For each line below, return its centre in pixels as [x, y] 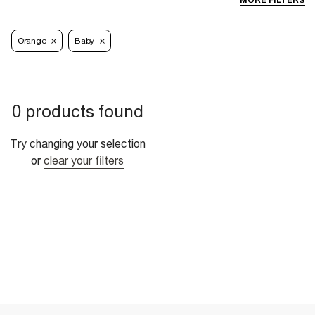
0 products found [77, 111]
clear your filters [84, 161]
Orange [32, 41]
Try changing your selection [77, 144]
